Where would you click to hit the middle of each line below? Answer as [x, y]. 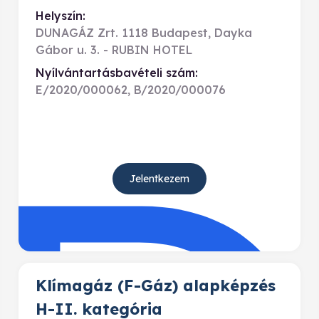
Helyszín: [61, 16]
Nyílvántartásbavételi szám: [117, 73]
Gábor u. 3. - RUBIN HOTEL [114, 50]
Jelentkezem [159, 179]
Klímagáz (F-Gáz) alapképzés [156, 286]
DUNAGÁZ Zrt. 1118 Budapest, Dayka [144, 33]
